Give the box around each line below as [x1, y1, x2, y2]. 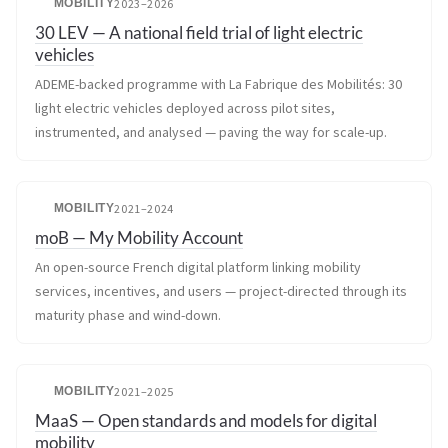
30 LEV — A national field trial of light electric [35, 22, 363, 43]
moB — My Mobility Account [35, 227, 243, 248]
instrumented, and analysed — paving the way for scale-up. [35, 123, 387, 141]
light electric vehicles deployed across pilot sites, [35, 99, 335, 117]
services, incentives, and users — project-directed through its [35, 282, 407, 300]
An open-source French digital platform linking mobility [35, 258, 361, 276]
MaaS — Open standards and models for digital [35, 410, 377, 431]
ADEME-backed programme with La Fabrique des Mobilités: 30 [35, 75, 402, 93]
